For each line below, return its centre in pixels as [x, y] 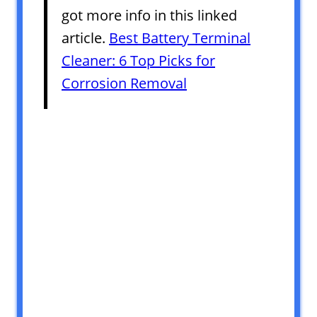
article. [85, 38]
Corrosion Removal [124, 83]
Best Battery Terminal [180, 38]
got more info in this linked [149, 15]
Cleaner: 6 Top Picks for [138, 60]
